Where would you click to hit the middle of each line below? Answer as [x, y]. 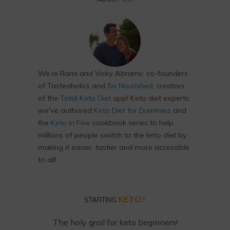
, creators [169, 86]
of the [49, 98]
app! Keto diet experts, [151, 98]
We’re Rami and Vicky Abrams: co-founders [113, 74]
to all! [47, 160]
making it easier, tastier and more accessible [114, 148]
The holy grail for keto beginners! [115, 223]
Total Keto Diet [85, 98]
